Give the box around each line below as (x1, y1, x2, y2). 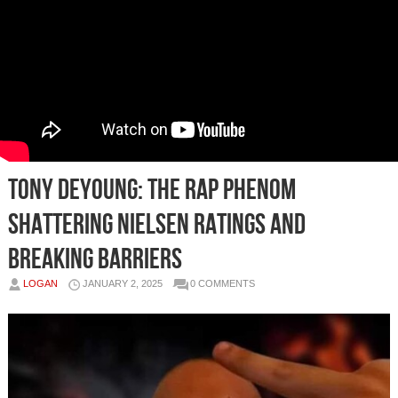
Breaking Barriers (7, 243, 182, 278)
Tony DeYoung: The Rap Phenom (7, 173, 296, 209)
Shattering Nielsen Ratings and (7, 208, 306, 243)
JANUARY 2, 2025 (82, 278, 163, 290)
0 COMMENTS (189, 278, 255, 290)
